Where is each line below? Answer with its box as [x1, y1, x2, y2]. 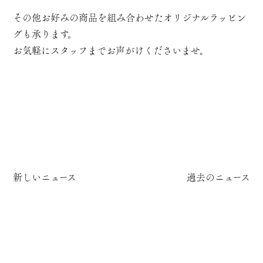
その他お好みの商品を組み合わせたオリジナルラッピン [13, 13, 247, 22]
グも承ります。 [13, 29, 77, 39]
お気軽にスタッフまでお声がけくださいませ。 [13, 46, 210, 55]
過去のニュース [186, 173, 250, 182]
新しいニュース [13, 173, 77, 182]
